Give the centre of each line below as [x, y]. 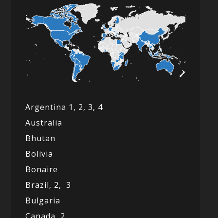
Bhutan [41, 138]
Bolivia [39, 154]
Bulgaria [43, 201]
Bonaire [42, 170]
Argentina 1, [52, 107]
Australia [44, 123]
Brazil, [40, 185]
